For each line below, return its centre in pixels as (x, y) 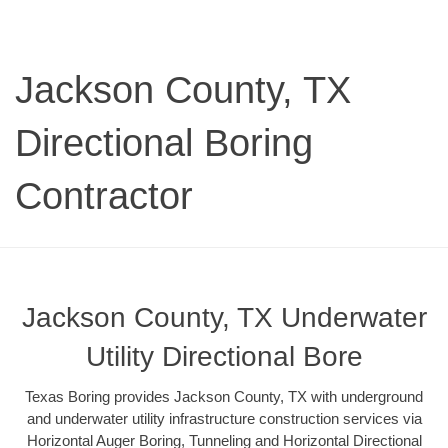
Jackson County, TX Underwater (224, 318)
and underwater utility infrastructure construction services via (224, 419)
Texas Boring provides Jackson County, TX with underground (224, 397)
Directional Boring (164, 143)
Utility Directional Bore (224, 357)
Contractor (104, 196)
